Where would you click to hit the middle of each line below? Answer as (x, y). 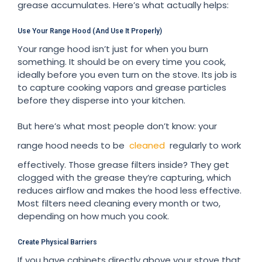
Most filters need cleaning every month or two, (119, 203)
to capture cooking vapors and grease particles (122, 87)
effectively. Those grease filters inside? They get (123, 164)
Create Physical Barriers (57, 242)
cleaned (147, 145)
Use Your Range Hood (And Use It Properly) (90, 31)
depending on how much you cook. (93, 216)
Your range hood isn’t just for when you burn (113, 49)
